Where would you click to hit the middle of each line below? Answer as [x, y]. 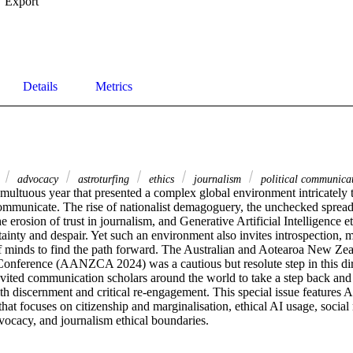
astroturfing [104, 179]
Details [40, 87]
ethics [162, 179]
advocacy [38, 179]
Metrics [114, 87]
